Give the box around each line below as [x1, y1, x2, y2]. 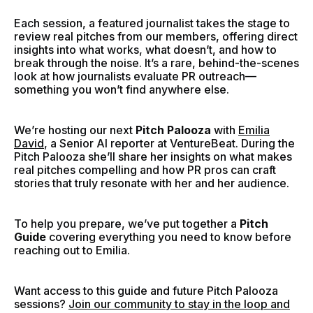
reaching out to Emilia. [14, 243, 130, 258]
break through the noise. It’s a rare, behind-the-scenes [14, 56, 299, 71]
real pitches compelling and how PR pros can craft [14, 163, 276, 177]
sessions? [14, 297, 68, 312]
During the [238, 136, 295, 151]
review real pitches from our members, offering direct [14, 29, 298, 44]
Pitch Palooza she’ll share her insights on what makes [14, 150, 292, 164]
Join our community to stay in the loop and [68, 297, 290, 312]
